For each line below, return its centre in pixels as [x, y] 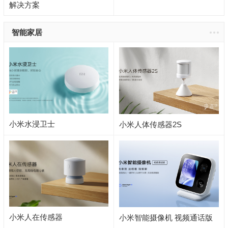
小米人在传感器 [36, 217]
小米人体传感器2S [150, 124]
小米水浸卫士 [32, 124]
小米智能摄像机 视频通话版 [166, 217]
